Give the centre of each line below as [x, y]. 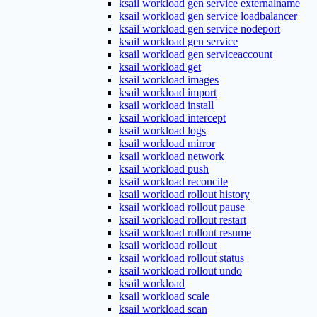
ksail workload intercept [172, 118]
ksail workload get [160, 67]
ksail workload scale [164, 296]
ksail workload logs [162, 131]
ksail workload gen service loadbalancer [208, 16]
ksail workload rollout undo [180, 271]
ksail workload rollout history [184, 194]
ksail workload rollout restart [183, 220]
